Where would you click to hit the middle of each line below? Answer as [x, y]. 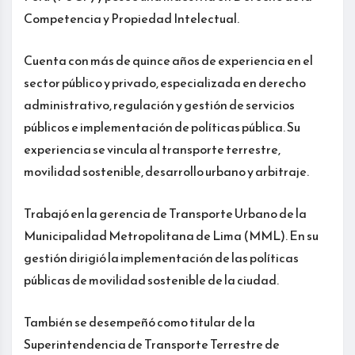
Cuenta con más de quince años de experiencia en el [168, 60]
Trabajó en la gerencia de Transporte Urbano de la [165, 213]
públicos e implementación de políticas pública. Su [162, 126]
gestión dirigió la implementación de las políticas [161, 257]
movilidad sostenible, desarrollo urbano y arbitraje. [166, 171]
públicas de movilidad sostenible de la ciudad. [151, 279]
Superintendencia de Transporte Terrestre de [152, 344]
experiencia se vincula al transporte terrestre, [152, 149]
